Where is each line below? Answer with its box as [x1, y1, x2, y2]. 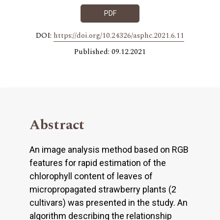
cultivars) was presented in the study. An [29, 197, 188, 208]
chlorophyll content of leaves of [29, 171, 153, 182]
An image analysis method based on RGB [29, 144, 189, 155]
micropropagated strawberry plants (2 [29, 184, 176, 195]
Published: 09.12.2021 [74, 46, 146, 58]
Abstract [29, 114, 84, 136]
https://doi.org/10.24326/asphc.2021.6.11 [54, 30, 184, 42]
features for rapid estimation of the [29, 158, 166, 168]
